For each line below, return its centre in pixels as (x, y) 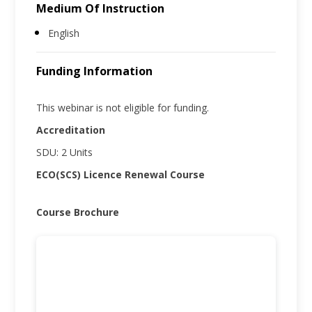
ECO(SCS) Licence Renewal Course (121, 175)
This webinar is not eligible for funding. (123, 108)
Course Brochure (78, 212)
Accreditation (71, 130)
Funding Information (95, 71)
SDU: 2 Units (65, 153)
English (64, 33)
